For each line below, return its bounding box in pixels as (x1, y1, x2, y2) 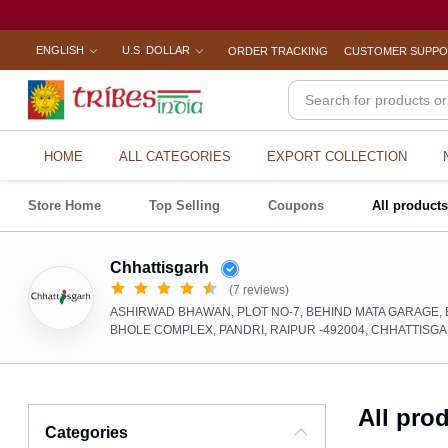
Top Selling (149, 198, 221, 213)
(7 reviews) (229, 283, 290, 297)
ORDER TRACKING (228, 44, 329, 57)
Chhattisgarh (110, 259, 214, 276)
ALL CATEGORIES (119, 149, 232, 164)
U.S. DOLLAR (122, 44, 191, 56)
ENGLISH (36, 44, 85, 56)
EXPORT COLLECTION (267, 149, 408, 164)
